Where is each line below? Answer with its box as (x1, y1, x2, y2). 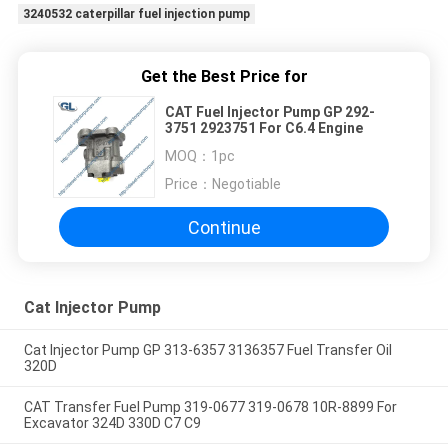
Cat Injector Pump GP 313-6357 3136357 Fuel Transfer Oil (23, 342, 392, 359)
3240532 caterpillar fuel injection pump (22, 7, 250, 22)
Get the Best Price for (140, 67, 308, 87)
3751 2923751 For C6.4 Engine (165, 120, 363, 137)
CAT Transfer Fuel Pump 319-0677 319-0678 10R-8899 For (23, 398, 397, 415)
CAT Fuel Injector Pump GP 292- (165, 104, 375, 121)
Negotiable (212, 176, 281, 193)
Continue (187, 216, 261, 238)
